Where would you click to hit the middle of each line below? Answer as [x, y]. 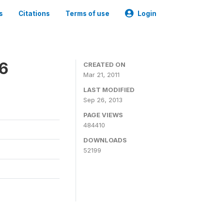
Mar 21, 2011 [101, 75]
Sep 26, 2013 [103, 100]
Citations [34, 14]
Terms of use [87, 14]
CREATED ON [104, 64]
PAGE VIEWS [103, 115]
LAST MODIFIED [109, 90]
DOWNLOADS [105, 140]
